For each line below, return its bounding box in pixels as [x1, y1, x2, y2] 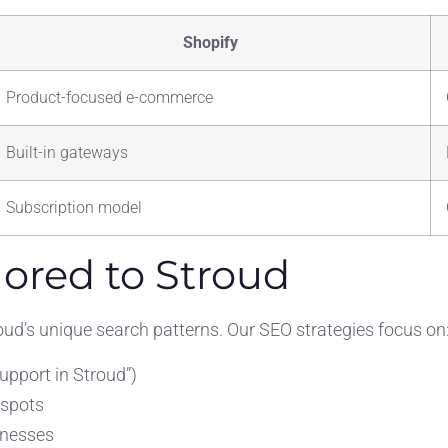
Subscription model [6, 198, 142, 218]
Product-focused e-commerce [6, 88, 213, 108]
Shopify [183, 33, 238, 53]
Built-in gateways [6, 143, 128, 163]
